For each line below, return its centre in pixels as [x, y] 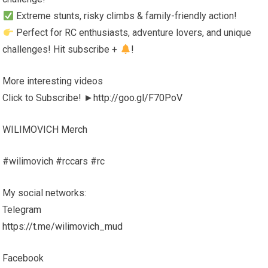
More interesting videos [53, 81]
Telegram [22, 210]
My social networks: [45, 193]
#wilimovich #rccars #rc [54, 161]
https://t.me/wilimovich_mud [63, 226]
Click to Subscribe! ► [48, 98]
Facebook [23, 258]
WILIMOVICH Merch [45, 130]
